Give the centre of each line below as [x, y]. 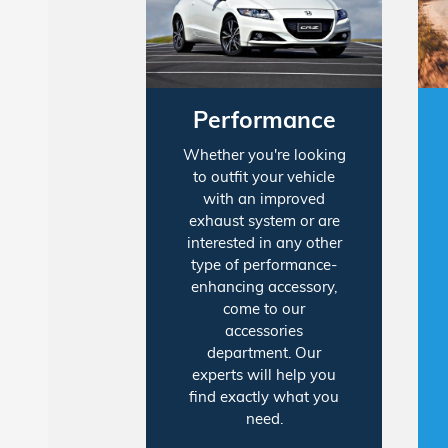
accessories [264, 331]
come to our [264, 309]
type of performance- [264, 265]
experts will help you [264, 375]
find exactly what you [264, 397]
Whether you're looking [264, 155]
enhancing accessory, [264, 287]
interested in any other [264, 243]
